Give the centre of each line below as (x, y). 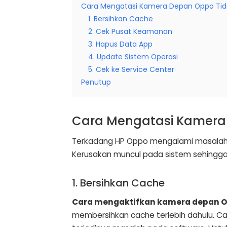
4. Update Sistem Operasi (133, 57)
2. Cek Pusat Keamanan (130, 32)
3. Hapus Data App (120, 44)
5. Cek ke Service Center (131, 70)
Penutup (96, 82)
